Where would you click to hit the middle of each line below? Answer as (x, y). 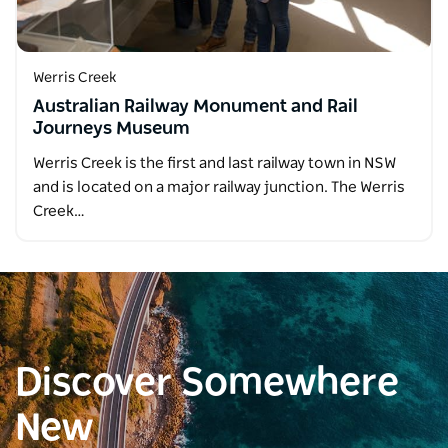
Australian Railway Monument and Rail (195, 107)
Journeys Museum (111, 129)
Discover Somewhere (207, 384)
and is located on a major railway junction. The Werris (219, 187)
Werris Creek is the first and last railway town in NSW (215, 163)
